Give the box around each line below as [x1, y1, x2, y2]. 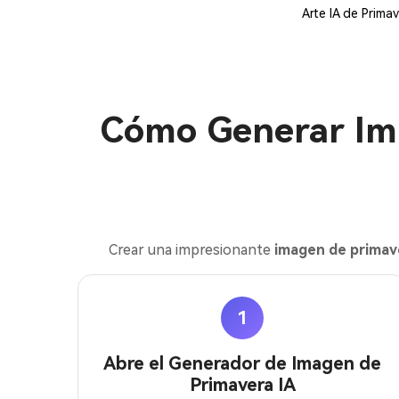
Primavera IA [189, 374, 296, 395]
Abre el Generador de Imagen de [103, 353, 381, 374]
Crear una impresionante [108, 241, 274, 258]
